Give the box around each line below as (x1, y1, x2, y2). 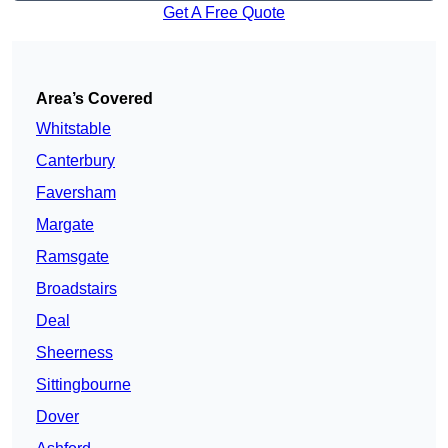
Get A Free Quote (163, 4, 285, 22)
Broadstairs (36, 280, 117, 298)
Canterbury (36, 152, 115, 170)
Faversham (36, 184, 116, 202)
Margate (36, 216, 94, 234)
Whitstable (36, 120, 111, 138)
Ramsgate (36, 248, 109, 266)
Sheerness (36, 344, 113, 362)
